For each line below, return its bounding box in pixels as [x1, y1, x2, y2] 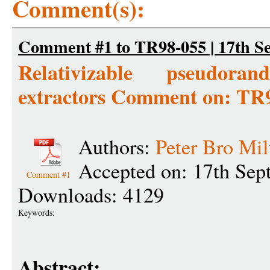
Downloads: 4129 [18, 181, 164, 209]
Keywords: [18, 207, 58, 218]
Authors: [78, 133, 155, 160]
